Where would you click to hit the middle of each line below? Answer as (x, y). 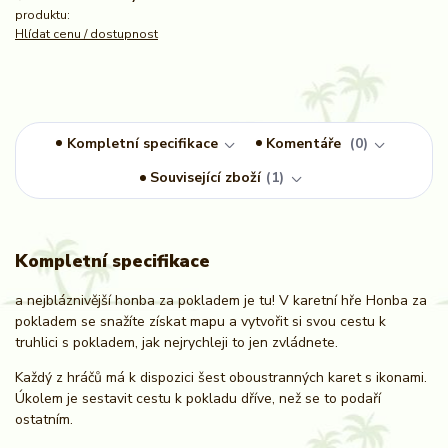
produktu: (42, 14)
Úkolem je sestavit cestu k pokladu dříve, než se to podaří (198, 398)
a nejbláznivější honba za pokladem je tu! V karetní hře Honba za (221, 300)
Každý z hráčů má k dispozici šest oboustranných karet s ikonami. (221, 377)
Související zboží (206, 178)
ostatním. (44, 419)
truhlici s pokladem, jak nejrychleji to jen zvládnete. (176, 342)
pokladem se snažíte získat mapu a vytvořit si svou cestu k (200, 321)
